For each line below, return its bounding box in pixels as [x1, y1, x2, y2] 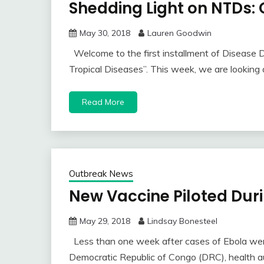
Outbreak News [69, 168, 133, 180]
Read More [82, 97, 124, 108]
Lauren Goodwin [147, 28, 212, 39]
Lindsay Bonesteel [147, 216, 217, 227]
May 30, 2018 [80, 28, 130, 39]
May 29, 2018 [80, 216, 130, 227]
